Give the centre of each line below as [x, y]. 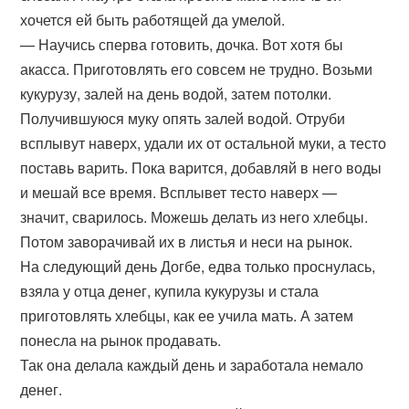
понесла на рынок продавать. [121, 340]
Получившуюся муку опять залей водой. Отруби [183, 118]
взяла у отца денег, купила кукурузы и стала [170, 291]
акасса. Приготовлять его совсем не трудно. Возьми [197, 69]
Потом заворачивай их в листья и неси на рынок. [187, 241]
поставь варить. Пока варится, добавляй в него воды [201, 168]
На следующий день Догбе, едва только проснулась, [198, 266]
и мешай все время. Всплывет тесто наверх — [179, 192]
